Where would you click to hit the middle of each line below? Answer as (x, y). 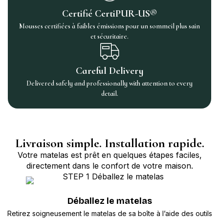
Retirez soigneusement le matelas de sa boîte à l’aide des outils (109, 214)
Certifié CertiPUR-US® (109, 14)
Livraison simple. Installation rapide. (109, 143)
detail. (109, 94)
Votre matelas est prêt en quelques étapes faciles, (109, 155)
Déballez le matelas (109, 201)
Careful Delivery (109, 71)
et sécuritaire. (109, 37)
